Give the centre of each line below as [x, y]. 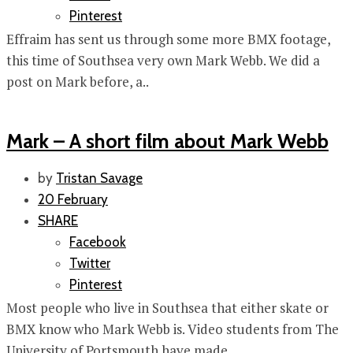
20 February [73, 200]
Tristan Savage [99, 178]
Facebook [98, 242]
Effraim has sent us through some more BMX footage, [168, 39]
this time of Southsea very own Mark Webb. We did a [163, 61]
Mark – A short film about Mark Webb [167, 141]
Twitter [90, 264]
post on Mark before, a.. [78, 82]
